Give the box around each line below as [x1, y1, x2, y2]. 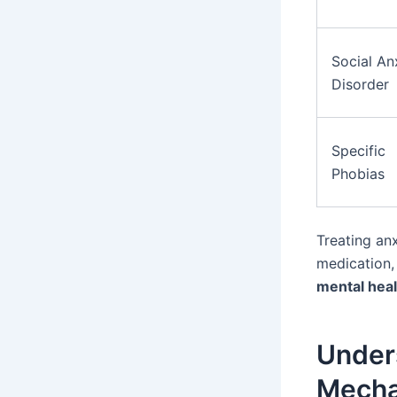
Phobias [331, 165, 385, 183]
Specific [331, 142, 385, 160]
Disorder [331, 75, 389, 94]
